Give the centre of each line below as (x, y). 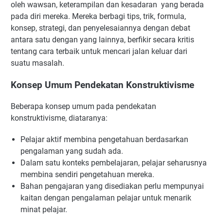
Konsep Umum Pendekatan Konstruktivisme (102, 85)
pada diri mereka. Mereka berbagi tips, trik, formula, (98, 16)
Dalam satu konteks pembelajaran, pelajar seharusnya (114, 163)
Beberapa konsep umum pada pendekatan (83, 107)
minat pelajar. (44, 210)
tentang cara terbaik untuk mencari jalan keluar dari (99, 51)
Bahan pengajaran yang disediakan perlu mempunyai (112, 186)
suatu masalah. (37, 63)
